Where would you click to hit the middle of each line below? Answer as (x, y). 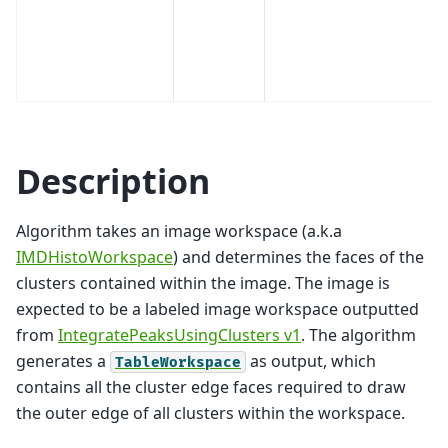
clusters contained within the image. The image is (203, 282)
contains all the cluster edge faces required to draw (211, 386)
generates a (63, 360)
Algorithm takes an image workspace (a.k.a (179, 230)
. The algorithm (358, 334)
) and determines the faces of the (298, 256)
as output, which (311, 360)
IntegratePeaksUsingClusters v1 (179, 334)
